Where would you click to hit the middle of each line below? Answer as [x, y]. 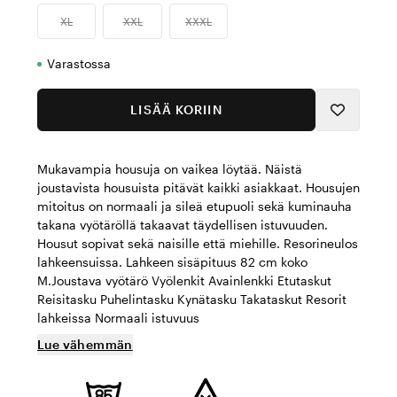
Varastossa [79, 63]
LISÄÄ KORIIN [176, 109]
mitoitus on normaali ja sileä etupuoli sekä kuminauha [195, 206]
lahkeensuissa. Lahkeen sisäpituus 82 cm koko [172, 262]
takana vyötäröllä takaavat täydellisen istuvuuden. [183, 225]
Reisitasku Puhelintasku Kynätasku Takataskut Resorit [192, 299]
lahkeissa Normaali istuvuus [118, 318]
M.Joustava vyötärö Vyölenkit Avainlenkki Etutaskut [184, 280]
